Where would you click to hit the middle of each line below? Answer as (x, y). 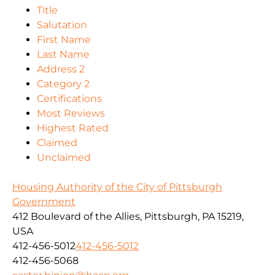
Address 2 (61, 69)
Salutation (62, 25)
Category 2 (63, 84)
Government (44, 202)
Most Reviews (71, 114)
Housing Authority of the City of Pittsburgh (117, 187)
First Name (64, 40)
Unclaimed (64, 158)
